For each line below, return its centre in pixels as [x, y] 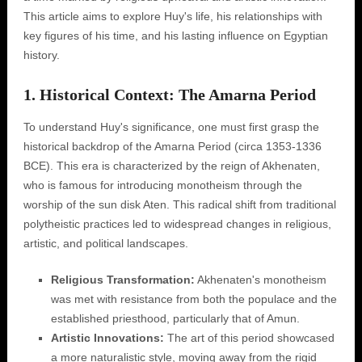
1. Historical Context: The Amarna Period [169, 95]
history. [41, 55]
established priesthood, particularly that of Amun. [175, 318]
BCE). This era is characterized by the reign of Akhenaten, [171, 166]
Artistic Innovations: [107, 338]
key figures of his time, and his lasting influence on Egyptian [175, 36]
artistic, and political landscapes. [105, 243]
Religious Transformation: [122, 280]
